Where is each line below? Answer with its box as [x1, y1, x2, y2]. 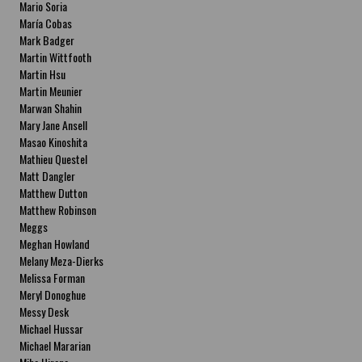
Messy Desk [19, 303, 69, 320]
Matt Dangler [19, 167, 76, 184]
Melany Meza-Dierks [19, 252, 104, 269]
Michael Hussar [19, 320, 84, 337]
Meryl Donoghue [19, 286, 86, 303]
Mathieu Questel [19, 150, 88, 167]
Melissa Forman [19, 269, 86, 286]
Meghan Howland [19, 235, 90, 252]
